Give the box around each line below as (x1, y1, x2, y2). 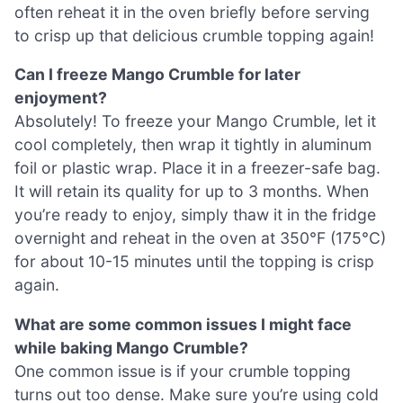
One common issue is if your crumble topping (14, 361, 351, 381)
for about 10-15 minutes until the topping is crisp (14, 252, 374, 272)
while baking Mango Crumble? (14, 337, 248, 357)
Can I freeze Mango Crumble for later (14, 65, 300, 85)
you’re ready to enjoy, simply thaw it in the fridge (14, 205, 376, 225)
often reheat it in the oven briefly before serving (14, 2, 370, 22)
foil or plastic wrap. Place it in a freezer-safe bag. (14, 158, 381, 178)
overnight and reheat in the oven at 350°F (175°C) (14, 228, 386, 248)
